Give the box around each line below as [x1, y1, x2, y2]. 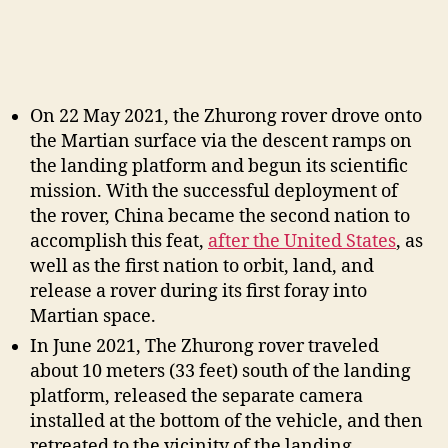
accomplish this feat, [30, 230, 208, 254]
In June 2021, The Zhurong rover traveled [30, 335, 379, 359]
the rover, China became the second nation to [30, 205, 410, 229]
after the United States [208, 230, 396, 254]
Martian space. [30, 305, 156, 329]
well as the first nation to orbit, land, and [30, 255, 374, 279]
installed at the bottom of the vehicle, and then [30, 410, 423, 434]
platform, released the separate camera [30, 385, 363, 409]
